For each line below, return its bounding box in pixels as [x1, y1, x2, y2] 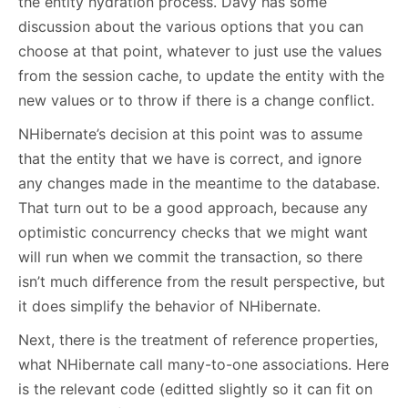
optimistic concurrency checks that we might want [18, 223, 368, 242]
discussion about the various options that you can [18, 17, 363, 36]
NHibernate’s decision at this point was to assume [18, 125, 362, 144]
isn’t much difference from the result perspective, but [18, 272, 385, 291]
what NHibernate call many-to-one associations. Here [18, 355, 389, 374]
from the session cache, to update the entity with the [18, 66, 384, 86]
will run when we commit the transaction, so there [18, 248, 362, 267]
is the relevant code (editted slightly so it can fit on [18, 380, 372, 399]
